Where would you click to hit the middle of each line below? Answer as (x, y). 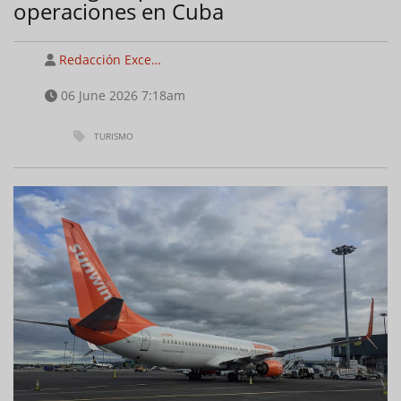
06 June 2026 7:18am (121, 95)
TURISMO (114, 136)
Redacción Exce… (110, 59)
